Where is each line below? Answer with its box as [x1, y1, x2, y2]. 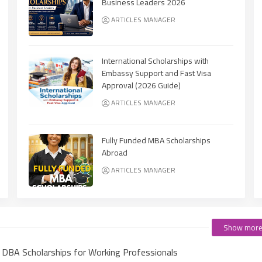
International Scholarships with [102, 53, 209, 68]
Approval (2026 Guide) [102, 77, 181, 93]
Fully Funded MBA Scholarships [102, 132, 211, 148]
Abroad [102, 144, 127, 160]
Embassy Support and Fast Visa [102, 65, 211, 81]
